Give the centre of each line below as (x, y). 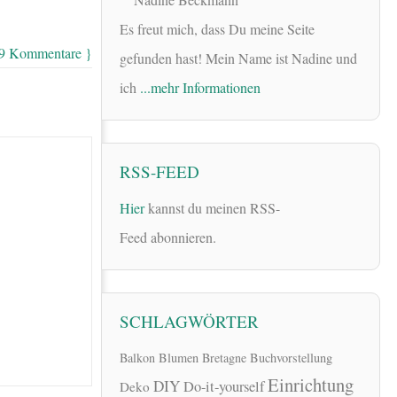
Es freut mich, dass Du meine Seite (217, 29)
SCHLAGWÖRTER (189, 321)
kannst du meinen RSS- (212, 207)
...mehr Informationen (200, 88)
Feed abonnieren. (168, 237)
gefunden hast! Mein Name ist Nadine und (238, 58)
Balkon (137, 358)
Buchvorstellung (291, 358)
